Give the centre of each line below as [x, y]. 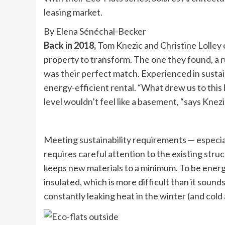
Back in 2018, [71, 45]
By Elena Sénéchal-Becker [95, 31]
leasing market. [73, 12]
